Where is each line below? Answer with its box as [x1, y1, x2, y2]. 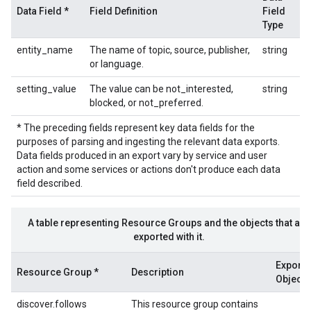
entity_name [17, 44, 73, 56]
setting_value [17, 83, 76, 94]
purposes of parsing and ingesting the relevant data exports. [17, 136, 280, 147]
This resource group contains [131, 299, 258, 310]
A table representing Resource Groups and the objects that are [28, 217, 310, 228]
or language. [90, 58, 144, 69]
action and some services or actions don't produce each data [17, 164, 280, 175]
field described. [17, 178, 83, 189]
